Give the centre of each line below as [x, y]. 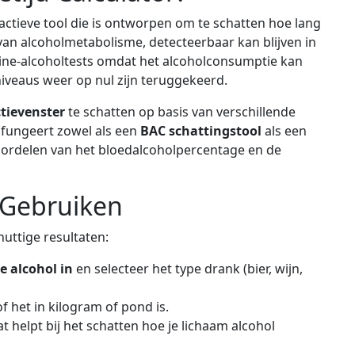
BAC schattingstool [201, 131]
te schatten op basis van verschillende [180, 112]
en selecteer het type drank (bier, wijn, [188, 269]
